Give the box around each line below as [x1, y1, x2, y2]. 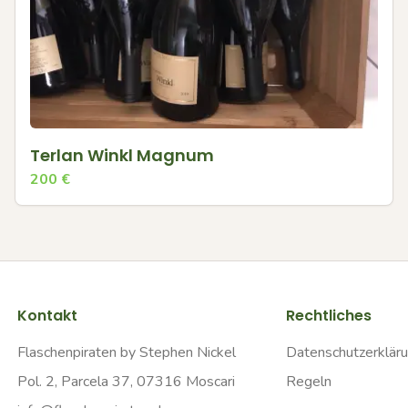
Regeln [285, 372, 331, 392]
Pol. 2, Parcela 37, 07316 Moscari [16, 372, 235, 392]
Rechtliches [285, 305, 372, 326]
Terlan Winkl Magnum [30, 143, 214, 167]
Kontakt [16, 305, 77, 326]
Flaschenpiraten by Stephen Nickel [16, 342, 236, 362]
